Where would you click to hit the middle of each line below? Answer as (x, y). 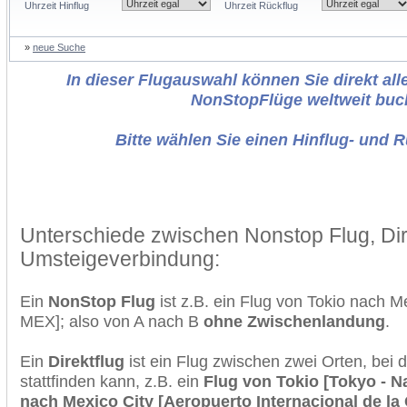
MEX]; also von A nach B (112, 321)
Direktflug (86, 361)
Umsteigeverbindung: (120, 259)
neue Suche (59, 47)
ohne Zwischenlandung (294, 321)
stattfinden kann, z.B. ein (112, 381)
